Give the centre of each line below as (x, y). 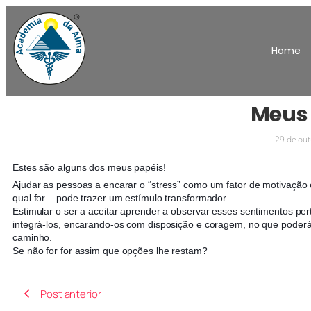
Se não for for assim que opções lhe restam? (110, 251)
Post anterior (71, 294)
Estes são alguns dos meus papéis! (89, 167)
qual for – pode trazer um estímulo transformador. (121, 198)
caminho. (33, 237)
